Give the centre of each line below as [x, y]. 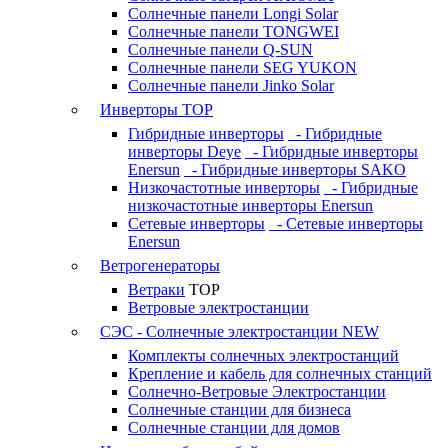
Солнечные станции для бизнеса [239, 409]
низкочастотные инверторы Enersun [250, 205]
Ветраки [156, 289]
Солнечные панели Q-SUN [220, 49]
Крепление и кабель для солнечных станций [280, 373]
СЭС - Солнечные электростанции [219, 331]
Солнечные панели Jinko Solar [231, 85]
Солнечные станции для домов [234, 427]
